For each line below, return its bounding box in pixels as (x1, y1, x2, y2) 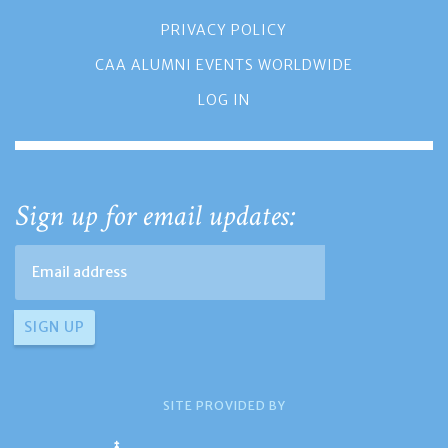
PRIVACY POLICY (161, 20, 287, 39)
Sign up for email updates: (15, 196, 296, 236)
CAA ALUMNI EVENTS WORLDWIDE (95, 55, 353, 74)
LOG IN (198, 90, 250, 109)
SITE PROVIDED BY (162, 398, 286, 414)
